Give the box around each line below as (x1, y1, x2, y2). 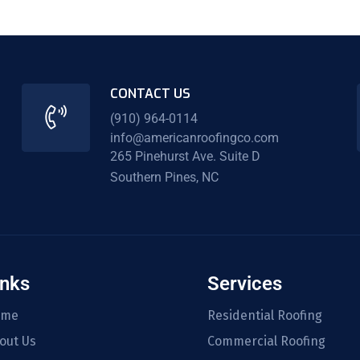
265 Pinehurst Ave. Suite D (109, 149, 260, 165)
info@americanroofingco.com (109, 129, 279, 145)
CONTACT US (109, 85, 190, 102)
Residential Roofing (207, 307, 323, 323)
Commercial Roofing (207, 333, 326, 349)
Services (207, 272, 283, 295)
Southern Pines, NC (109, 170, 219, 186)
